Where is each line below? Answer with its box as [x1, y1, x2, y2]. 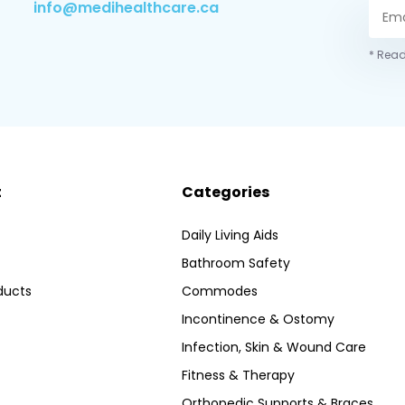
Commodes [181, 282, 258, 301]
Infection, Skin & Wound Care [181, 338, 366, 357]
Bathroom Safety [181, 254, 290, 273]
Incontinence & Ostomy [181, 310, 334, 329]
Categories [181, 182, 269, 203]
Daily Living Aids [181, 226, 278, 245]
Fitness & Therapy [181, 366, 295, 385]
